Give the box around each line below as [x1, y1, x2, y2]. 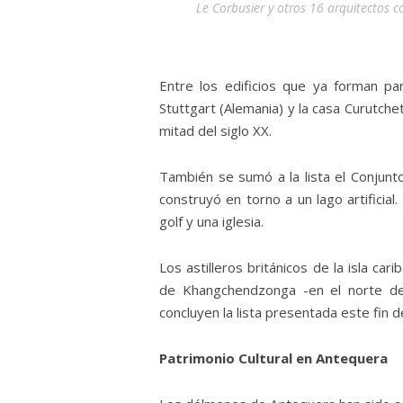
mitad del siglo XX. [159, 121, 272, 139]
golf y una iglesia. [159, 211, 264, 230]
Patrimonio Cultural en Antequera [159, 348, 388, 367]
